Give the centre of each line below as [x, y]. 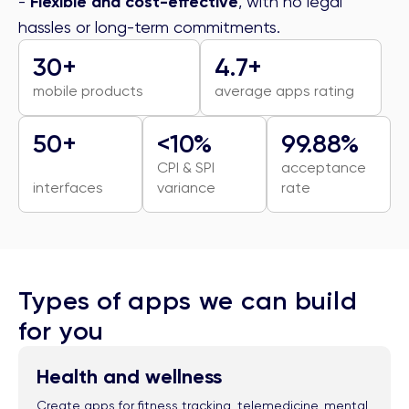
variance [186, 188]
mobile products [88, 91]
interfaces [68, 188]
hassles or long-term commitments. [149, 27]
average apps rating [284, 91]
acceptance [324, 168]
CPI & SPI [186, 168]
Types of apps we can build [188, 301]
